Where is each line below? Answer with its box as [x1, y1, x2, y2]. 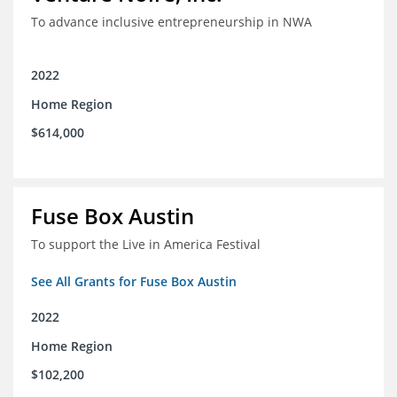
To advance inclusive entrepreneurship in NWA [31, 13, 312, 31]
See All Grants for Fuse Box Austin [31, 273, 237, 291]
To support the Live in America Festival [31, 236, 261, 253]
